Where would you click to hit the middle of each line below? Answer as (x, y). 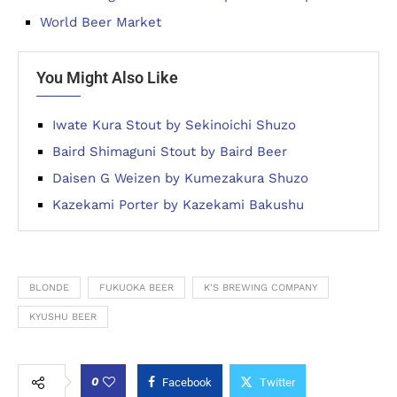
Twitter (277, 382)
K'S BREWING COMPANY (261, 288)
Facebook (187, 382)
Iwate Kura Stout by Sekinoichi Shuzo (174, 125)
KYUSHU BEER (63, 317)
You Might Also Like (107, 78)
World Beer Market (101, 22)
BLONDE (49, 288)
